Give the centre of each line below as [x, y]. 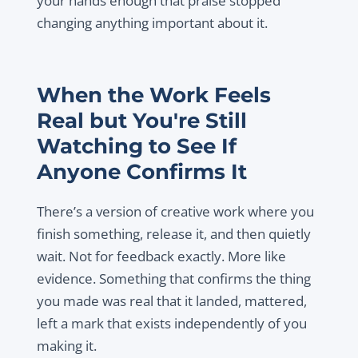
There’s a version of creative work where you [175, 211]
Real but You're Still [141, 120]
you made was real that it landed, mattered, [171, 300]
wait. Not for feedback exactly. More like [161, 256]
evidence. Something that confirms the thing [173, 278]
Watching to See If [136, 145]
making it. [66, 345]
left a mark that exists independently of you [171, 323]
